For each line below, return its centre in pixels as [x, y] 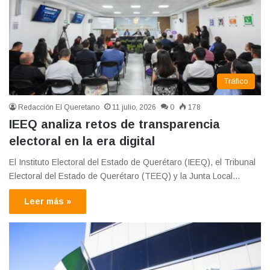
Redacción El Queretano [59, 107]
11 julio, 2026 [134, 107]
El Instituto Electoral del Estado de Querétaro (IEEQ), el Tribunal [132, 162]
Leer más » [48, 201]
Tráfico [236, 81]
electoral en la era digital [82, 141]
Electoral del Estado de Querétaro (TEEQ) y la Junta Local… [125, 176]
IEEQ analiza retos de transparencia [115, 124]
